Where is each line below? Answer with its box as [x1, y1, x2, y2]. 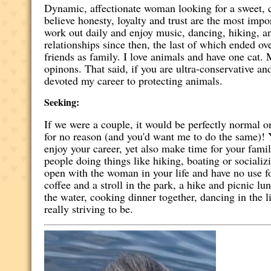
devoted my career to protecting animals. [44, 73, 227, 88]
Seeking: [44, 95, 80, 109]
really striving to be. [44, 201, 134, 216]
